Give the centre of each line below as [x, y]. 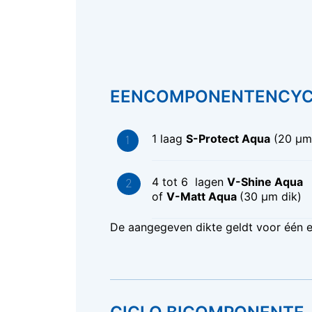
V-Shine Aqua [266, 182]
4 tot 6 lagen [189, 182]
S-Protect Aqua [228, 139]
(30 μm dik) [270, 197]
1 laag [169, 139]
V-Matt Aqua [203, 197]
